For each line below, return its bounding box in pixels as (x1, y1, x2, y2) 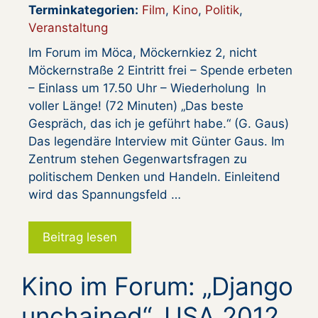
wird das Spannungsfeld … (28, 187, 181, 202)
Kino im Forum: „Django (21, 271, 293, 302)
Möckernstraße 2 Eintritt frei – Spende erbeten (28, 62, 292, 77)
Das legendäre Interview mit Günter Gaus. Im (28, 133, 285, 148)
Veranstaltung (28, 20, 108, 35)
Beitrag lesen (43, 230, 117, 245)
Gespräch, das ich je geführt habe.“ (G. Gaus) (28, 116, 289, 131)
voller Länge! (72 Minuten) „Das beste (28, 98, 243, 113)
